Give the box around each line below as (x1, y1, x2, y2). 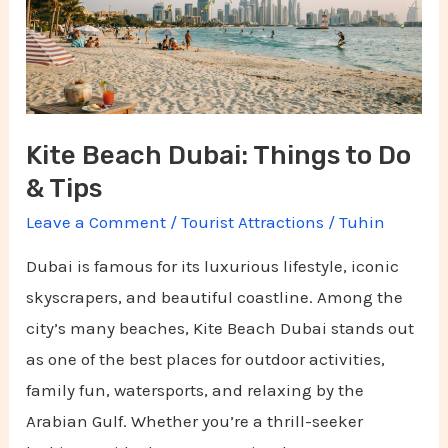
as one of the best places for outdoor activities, (26, 349, 386, 370)
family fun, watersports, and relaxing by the (26, 380, 365, 401)
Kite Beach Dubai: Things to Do (26, 140, 412, 172)
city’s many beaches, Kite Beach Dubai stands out (26, 318, 415, 339)
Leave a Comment (26, 212, 167, 233)
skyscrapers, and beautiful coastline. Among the (26, 287, 404, 308)
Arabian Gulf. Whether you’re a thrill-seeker (26, 411, 364, 432)
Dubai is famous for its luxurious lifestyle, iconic (26, 256, 400, 277)
